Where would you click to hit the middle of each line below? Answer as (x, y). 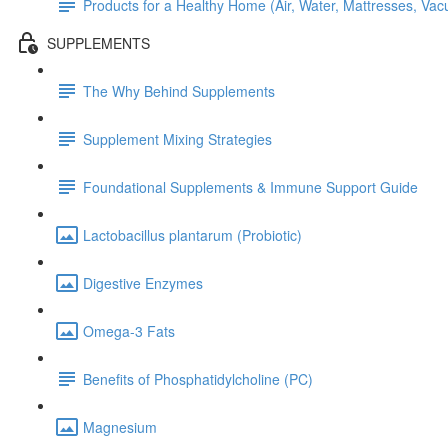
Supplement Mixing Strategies (177, 138)
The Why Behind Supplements (179, 90)
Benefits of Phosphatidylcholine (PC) (198, 378)
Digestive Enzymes (143, 282)
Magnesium (120, 426)
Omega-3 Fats (129, 330)
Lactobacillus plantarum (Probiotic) (192, 234)
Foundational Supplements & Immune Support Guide (250, 186)
